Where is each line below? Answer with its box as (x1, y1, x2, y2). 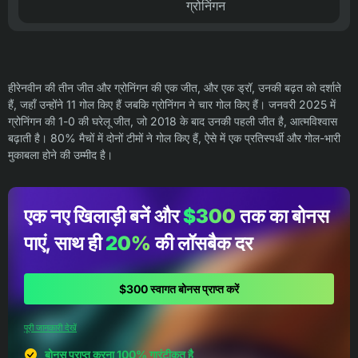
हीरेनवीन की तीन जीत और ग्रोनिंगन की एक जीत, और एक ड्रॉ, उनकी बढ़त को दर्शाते (8, 81, 341, 94)
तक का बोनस (236, 205, 329, 228)
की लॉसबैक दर (151, 232, 253, 255)
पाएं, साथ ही (24, 232, 105, 255)
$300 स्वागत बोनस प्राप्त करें (119, 282, 239, 296)
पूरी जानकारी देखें (24, 322, 77, 333)
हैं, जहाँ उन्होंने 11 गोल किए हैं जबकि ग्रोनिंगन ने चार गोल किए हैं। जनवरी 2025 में (8, 97, 336, 111)
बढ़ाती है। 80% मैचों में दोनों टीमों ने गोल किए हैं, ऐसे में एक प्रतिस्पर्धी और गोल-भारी (8, 131, 340, 145)
